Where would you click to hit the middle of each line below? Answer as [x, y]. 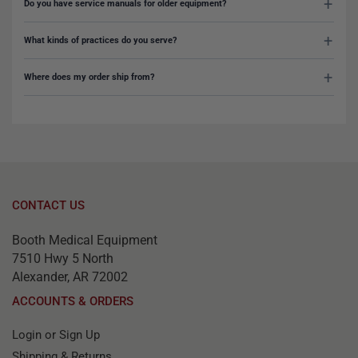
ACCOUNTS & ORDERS [73, 302]
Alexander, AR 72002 [70, 277]
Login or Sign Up [56, 335]
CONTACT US [48, 206]
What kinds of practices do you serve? [100, 41]
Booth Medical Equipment [85, 241]
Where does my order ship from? [89, 78]
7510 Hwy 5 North [63, 259]
